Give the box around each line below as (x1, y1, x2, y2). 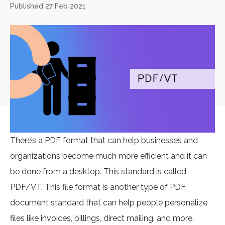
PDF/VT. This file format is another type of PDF (10, 182, 186, 192)
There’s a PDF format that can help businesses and (10, 136, 198, 146)
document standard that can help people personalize (10, 198, 207, 208)
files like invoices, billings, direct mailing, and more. (10, 213, 194, 223)
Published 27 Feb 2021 (10, 2, 86, 10)
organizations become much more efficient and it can (10, 151, 207, 161)
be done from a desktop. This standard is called (10, 167, 186, 177)
